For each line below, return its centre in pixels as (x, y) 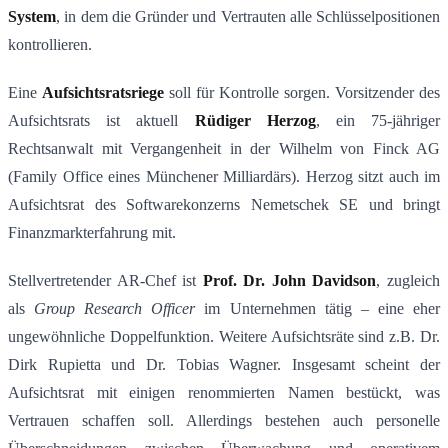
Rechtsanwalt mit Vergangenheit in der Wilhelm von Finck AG (224, 149)
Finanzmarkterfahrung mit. (92, 233)
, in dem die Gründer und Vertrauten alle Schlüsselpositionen (248, 17)
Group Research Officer (115, 309)
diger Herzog (265, 121)
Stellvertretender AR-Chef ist (105, 281)
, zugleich (408, 281)
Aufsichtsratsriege (103, 93)
